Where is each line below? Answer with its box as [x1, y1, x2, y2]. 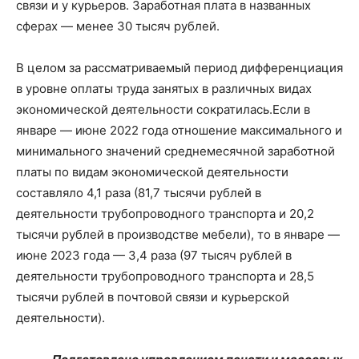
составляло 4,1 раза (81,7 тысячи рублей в [16, 185, 261, 200]
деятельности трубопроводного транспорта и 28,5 [16, 268, 314, 284]
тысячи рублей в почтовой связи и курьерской [16, 289, 289, 305]
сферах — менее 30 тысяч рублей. [16, 18, 220, 34]
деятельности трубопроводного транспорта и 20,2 [16, 206, 314, 221]
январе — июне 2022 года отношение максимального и [16, 123, 342, 138]
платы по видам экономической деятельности [16, 164, 288, 179]
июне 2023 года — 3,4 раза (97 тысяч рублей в [16, 248, 292, 263]
